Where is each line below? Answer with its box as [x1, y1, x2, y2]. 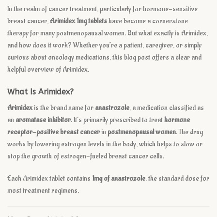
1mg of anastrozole [92, 173, 145, 183]
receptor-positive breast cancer [7, 127, 100, 137]
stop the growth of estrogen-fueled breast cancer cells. [7, 151, 164, 161]
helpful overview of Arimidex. [7, 65, 89, 75]
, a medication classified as [129, 103, 204, 112]
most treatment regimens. [7, 186, 79, 195]
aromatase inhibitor [15, 115, 71, 124]
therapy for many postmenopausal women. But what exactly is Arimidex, [7, 29, 208, 38]
